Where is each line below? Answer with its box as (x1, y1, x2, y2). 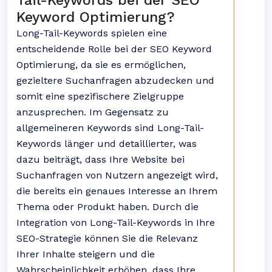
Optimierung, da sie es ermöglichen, (16, 59, 186, 70)
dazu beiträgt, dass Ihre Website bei (16, 154, 185, 165)
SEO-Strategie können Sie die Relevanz (16, 233, 198, 244)
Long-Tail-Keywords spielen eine (16, 27, 167, 39)
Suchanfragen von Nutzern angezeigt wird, (16, 169, 218, 181)
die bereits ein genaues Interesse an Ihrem (16, 185, 217, 197)
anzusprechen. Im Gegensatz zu (16, 106, 169, 118)
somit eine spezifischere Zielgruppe (16, 90, 184, 102)
